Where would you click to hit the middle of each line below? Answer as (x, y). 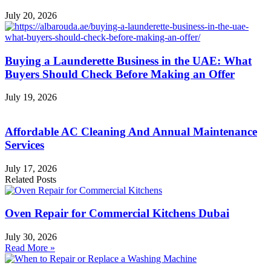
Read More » (30, 248)
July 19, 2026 (31, 97)
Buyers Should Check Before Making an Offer (120, 74)
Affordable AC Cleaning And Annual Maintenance (131, 132)
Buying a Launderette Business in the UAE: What (128, 60)
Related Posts (31, 179)
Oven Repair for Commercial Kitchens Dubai (117, 214)
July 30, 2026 (31, 237)
